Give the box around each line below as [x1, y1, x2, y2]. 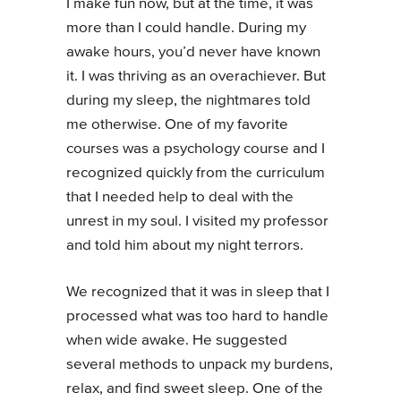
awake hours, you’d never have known [66, 44, 320, 60]
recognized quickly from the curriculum [66, 165, 325, 181]
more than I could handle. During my [66, 20, 306, 36]
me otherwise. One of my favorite [66, 116, 288, 132]
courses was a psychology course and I [66, 141, 325, 157]
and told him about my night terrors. [66, 237, 303, 253]
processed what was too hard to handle [66, 309, 328, 324]
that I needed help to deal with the [66, 189, 294, 205]
